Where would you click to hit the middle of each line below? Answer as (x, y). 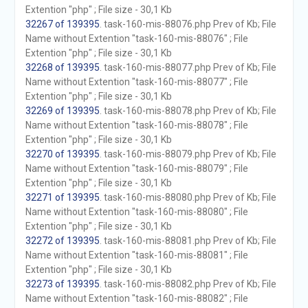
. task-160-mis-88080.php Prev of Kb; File (188, 197)
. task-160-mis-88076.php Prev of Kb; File (188, 24)
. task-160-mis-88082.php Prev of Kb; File (188, 284)
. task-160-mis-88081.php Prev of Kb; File (188, 241)
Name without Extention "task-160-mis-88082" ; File (136, 298)
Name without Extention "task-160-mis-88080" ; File (136, 212)
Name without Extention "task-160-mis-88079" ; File (136, 168)
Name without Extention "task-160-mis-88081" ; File (136, 255)
